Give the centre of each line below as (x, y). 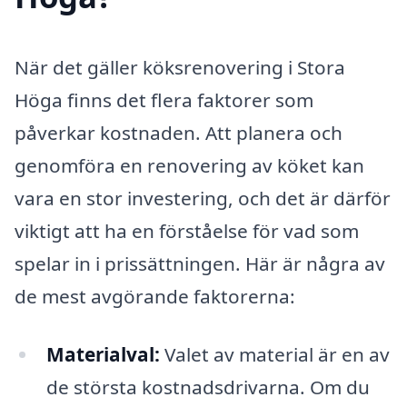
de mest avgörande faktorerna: (155, 297)
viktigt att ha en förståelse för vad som (187, 231)
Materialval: (103, 354)
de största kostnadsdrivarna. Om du (208, 387)
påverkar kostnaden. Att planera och (179, 133)
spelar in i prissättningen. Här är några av (200, 264)
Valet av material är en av (274, 354)
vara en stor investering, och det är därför (203, 199)
